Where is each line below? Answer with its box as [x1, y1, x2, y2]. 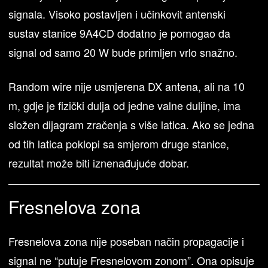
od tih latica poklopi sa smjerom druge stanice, [8, 136, 230, 152]
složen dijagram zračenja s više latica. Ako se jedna [8, 117, 255, 133]
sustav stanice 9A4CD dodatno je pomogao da [8, 25, 231, 41]
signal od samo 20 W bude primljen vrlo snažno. [8, 44, 238, 60]
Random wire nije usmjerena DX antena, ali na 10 [8, 78, 245, 95]
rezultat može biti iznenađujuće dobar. [8, 155, 190, 171]
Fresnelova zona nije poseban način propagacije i [8, 233, 245, 249]
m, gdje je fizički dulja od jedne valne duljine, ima [8, 98, 241, 114]
